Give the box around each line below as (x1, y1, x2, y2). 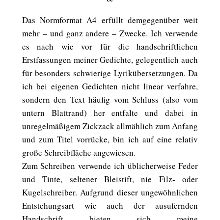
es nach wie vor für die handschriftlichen (22, 41, 198, 52)
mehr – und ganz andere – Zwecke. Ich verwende (22, 27, 198, 39)
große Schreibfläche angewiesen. (22, 147, 136, 158)
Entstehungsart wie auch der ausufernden (22, 200, 198, 211)
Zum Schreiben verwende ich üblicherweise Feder (22, 160, 198, 171)
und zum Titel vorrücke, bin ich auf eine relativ (22, 134, 198, 145)
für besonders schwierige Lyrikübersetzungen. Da (22, 67, 198, 79)
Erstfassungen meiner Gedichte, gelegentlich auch (22, 54, 198, 65)
